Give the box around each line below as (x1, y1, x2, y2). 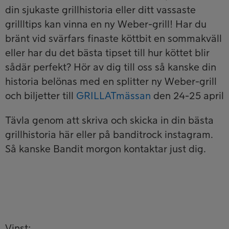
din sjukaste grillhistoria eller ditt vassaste (5, 5, 196, 15)
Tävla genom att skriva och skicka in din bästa (5, 115, 214, 126)
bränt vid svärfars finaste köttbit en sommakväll (5, 33, 222, 44)
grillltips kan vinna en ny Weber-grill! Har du (5, 19, 207, 30)
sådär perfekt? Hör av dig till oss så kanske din (5, 62, 216, 73)
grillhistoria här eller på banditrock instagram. (5, 129, 213, 140)
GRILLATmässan (76, 90, 151, 101)
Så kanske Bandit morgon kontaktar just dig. (5, 144, 206, 154)
